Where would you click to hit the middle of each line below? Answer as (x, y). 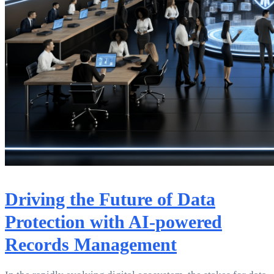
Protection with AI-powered (113, 222)
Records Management (91, 245)
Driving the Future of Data (110, 199)
